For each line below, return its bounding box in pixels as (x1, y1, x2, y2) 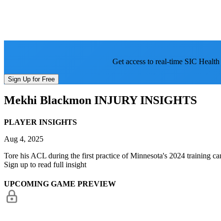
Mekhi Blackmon (4, 94, 91, 107)
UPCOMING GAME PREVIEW (4, 180, 116, 188)
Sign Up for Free (8, 75, 55, 83)
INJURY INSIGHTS (91, 94, 197, 107)
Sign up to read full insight (4, 160, 86, 169)
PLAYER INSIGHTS (4, 117, 77, 126)
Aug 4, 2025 (4, 134, 43, 143)
